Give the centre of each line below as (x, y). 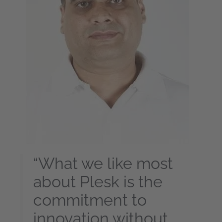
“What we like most (103, 164)
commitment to (90, 200)
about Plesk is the (98, 182)
